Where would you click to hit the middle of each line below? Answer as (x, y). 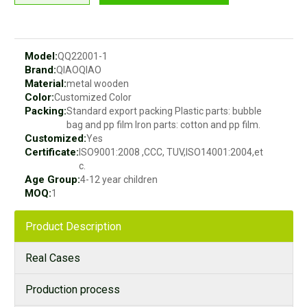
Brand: (40, 70)
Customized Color (93, 97)
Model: (41, 56)
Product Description (73, 226)
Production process (73, 290)
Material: (46, 84)
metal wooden (98, 84)
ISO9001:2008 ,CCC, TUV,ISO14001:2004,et (171, 152)
